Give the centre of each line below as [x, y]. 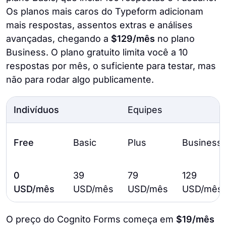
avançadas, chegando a [59, 39]
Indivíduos [36, 110]
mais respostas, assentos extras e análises [99, 25]
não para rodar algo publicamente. [80, 80]
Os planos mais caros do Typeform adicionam [105, 12]
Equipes [145, 110]
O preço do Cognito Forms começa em [91, 219]
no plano [175, 39]
